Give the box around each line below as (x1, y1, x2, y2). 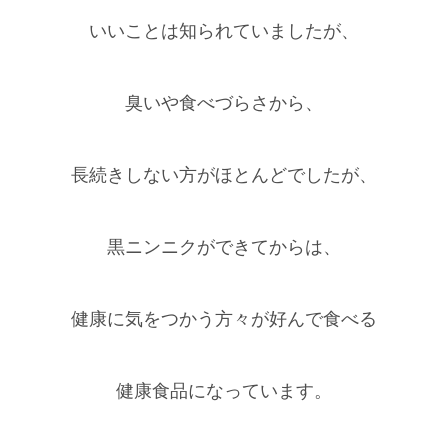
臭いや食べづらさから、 (125, 93, 323, 114)
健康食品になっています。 (116, 381, 332, 402)
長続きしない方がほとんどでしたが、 (71, 165, 377, 186)
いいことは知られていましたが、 (89, 21, 359, 42)
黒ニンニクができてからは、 (107, 237, 341, 258)
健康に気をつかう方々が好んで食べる (71, 309, 377, 330)
